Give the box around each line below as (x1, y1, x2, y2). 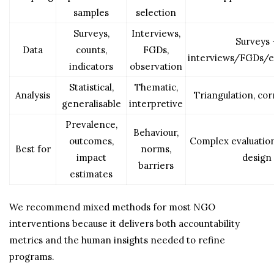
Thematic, (134, 81, 178, 93)
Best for (15, 143, 51, 155)
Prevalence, (65, 119, 117, 130)
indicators (69, 61, 113, 72)
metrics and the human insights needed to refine (9, 234, 225, 246)
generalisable (61, 98, 121, 109)
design (242, 152, 272, 163)
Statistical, (68, 81, 114, 93)
